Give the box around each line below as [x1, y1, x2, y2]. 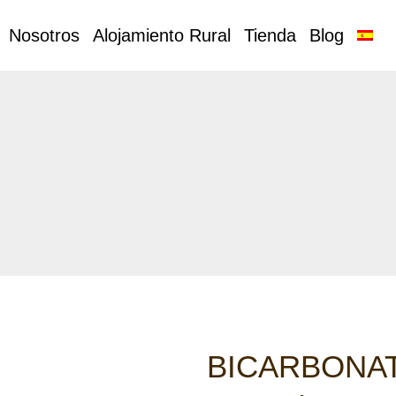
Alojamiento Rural [92, 26, 231, 45]
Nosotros [8, 26, 80, 45]
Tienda [243, 26, 296, 45]
